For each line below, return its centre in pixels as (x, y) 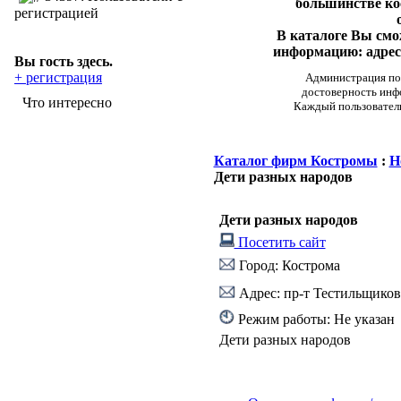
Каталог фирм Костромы (295, 161)
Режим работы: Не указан (314, 319)
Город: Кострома (287, 265)
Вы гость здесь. (64, 61)
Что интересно (67, 102)
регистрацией (56, 13)
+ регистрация (58, 77)
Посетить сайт (280, 242)
